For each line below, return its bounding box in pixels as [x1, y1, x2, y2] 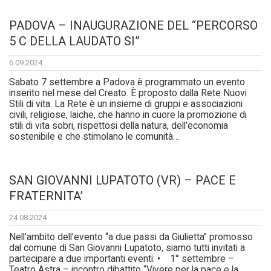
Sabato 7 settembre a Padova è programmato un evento [9, 77, 245, 88]
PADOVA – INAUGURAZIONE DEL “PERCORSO [9, 18, 258, 33]
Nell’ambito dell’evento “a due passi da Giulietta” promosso [9, 232, 253, 243]
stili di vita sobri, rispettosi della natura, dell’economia [9, 120, 228, 132]
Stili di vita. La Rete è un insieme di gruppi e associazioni [9, 99, 243, 110]
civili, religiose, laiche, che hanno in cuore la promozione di [9, 109, 247, 121]
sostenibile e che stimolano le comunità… [9, 131, 179, 143]
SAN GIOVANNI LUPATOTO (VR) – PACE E [9, 173, 236, 188]
